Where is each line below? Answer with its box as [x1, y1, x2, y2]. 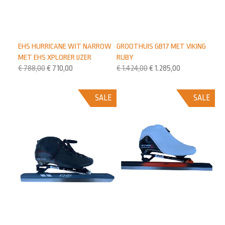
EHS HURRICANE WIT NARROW [18, 41, 112, 51]
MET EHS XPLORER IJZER [18, 52, 92, 62]
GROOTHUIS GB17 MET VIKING [117, 41, 206, 51]
